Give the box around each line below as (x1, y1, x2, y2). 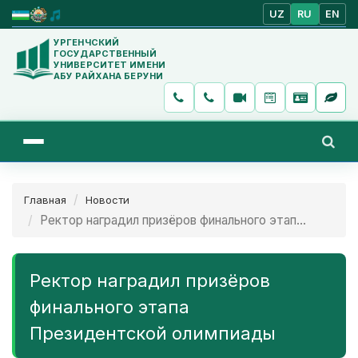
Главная (24, 193, 66, 206)
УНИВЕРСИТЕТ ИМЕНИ (54, 58, 165, 70)
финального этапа (30, 296, 189, 317)
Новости (86, 193, 129, 206)
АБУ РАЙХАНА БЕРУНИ (54, 70, 163, 82)
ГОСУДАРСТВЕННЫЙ (54, 47, 157, 59)
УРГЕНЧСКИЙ (54, 36, 120, 48)
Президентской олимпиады (30, 322, 276, 344)
